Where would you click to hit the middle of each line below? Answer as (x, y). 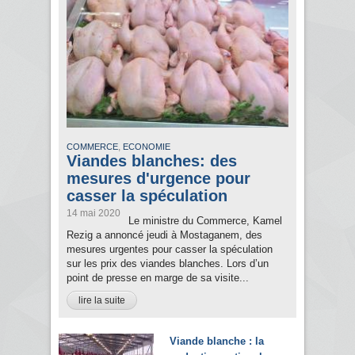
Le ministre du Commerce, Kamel (205, 221)
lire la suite (102, 301)
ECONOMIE (147, 147)
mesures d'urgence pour (158, 179)
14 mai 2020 (94, 214)
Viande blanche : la (217, 342)
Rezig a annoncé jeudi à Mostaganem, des (164, 235)
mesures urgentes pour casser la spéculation (170, 250)
